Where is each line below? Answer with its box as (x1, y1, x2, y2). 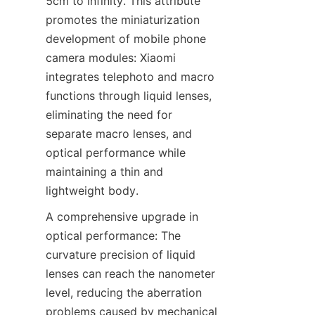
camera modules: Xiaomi (46, 51, 176, 65)
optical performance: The (46, 229, 181, 243)
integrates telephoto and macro (46, 70, 214, 84)
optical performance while (46, 146, 186, 160)
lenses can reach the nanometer (46, 266, 215, 281)
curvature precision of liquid (46, 247, 195, 262)
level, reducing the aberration (46, 285, 202, 300)
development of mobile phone (46, 32, 206, 46)
